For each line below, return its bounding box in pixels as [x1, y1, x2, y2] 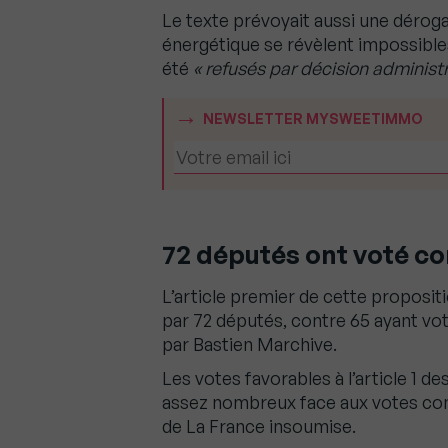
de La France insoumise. [162, 415, 356, 438]
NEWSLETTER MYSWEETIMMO [203, 110, 423, 128]
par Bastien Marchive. [162, 333, 337, 356]
